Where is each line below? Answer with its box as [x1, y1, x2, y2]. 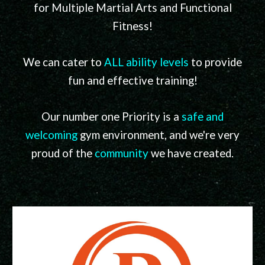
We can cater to [23, 56, 104, 69]
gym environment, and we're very [77, 128, 240, 141]
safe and [182, 110, 224, 123]
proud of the [31, 147, 95, 160]
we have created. [148, 147, 234, 160]
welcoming [25, 128, 77, 141]
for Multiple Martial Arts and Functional [33, 1, 232, 14]
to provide [189, 56, 242, 69]
